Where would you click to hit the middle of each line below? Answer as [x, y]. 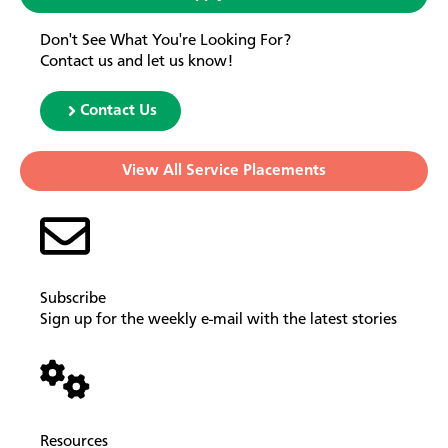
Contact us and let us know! [136, 62]
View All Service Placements [224, 170]
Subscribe [73, 298]
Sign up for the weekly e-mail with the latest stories [218, 319]
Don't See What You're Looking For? [165, 41]
